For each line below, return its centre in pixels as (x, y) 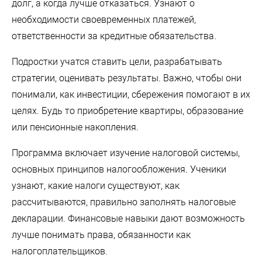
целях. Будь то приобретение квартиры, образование (127, 111)
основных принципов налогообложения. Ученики (119, 169)
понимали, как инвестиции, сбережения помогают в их (131, 94)
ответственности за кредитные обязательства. (114, 36)
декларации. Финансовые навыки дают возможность (128, 218)
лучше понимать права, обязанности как (101, 235)
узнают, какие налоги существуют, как (96, 185)
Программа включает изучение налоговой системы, (126, 153)
